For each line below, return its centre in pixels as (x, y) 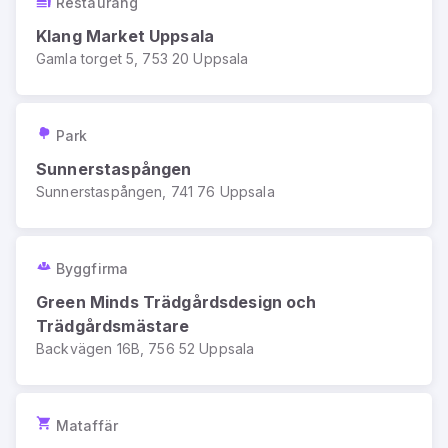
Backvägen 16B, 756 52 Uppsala (145, 348)
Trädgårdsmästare (113, 326)
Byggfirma (92, 268)
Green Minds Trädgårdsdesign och (176, 302)
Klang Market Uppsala (125, 36)
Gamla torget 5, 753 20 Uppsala (142, 58)
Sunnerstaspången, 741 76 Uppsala (155, 191)
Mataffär (87, 425)
